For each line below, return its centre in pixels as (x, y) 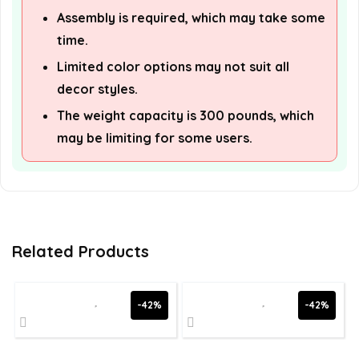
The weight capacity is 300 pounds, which (186, 116)
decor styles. (97, 89)
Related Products (81, 252)
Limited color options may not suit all (173, 67)
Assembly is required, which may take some (191, 18)
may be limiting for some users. (155, 138)
